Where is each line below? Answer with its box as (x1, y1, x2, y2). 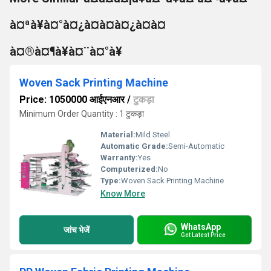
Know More (100, 189, 145, 198)
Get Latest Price (181, 231, 226, 238)
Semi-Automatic (168, 142, 224, 151)
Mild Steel (135, 130, 170, 139)
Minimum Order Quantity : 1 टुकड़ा (19, 109, 144, 119)
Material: (100, 130, 135, 139)
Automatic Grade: (100, 142, 168, 151)
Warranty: (100, 153, 138, 162)
